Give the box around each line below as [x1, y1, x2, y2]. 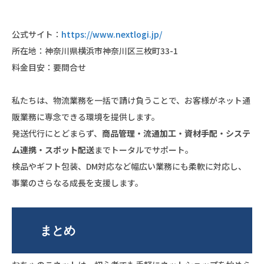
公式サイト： [12, 28, 61, 40]
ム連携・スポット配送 [12, 143, 94, 156]
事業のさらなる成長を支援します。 [12, 176, 143, 189]
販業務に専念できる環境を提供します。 [12, 110, 160, 123]
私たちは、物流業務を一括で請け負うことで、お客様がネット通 [12, 94, 250, 106]
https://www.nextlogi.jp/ [61, 28, 162, 40]
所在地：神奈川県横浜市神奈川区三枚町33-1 [12, 44, 178, 57]
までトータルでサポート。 [94, 143, 193, 156]
